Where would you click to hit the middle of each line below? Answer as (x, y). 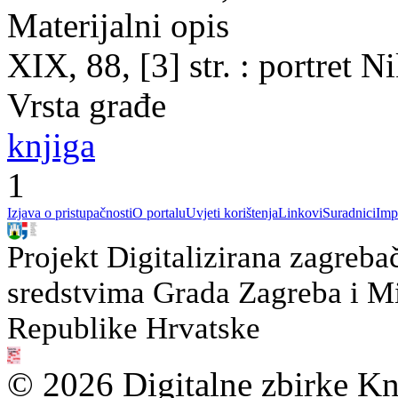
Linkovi (300, 213)
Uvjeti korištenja (232, 213)
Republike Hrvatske (134, 328)
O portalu (159, 213)
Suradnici (349, 213)
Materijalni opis (118, 25)
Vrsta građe (87, 105)
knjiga (51, 145)
